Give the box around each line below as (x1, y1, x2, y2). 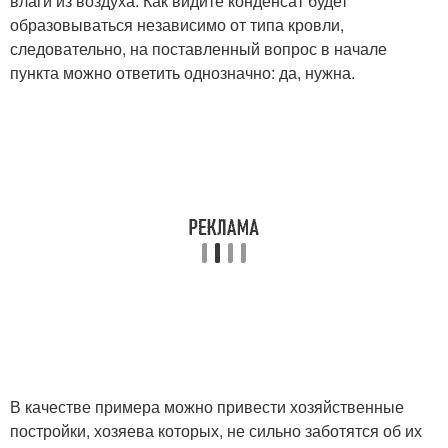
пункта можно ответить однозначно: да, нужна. (10, 61, 355, 85)
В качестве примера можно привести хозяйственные (10, 395, 404, 419)
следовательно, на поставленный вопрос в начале (10, 37, 387, 61)
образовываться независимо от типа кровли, (10, 13, 344, 37)
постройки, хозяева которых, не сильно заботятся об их (10, 419, 422, 443)
